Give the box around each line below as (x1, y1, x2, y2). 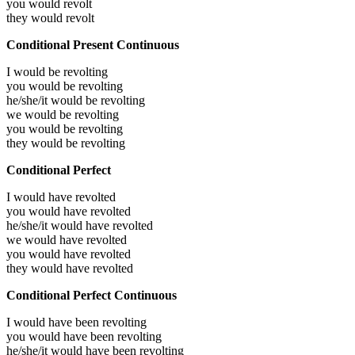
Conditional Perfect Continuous (6, 288, 177, 302)
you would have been (6, 329, 117, 343)
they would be (6, 136, 81, 150)
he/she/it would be (6, 93, 101, 107)
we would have (6, 232, 86, 246)
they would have (6, 261, 93, 275)
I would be (6, 64, 63, 78)
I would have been (6, 315, 102, 329)
